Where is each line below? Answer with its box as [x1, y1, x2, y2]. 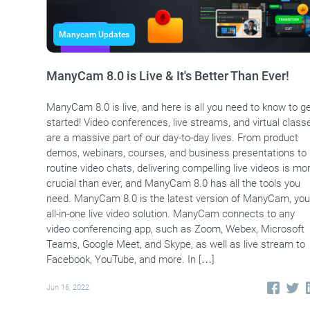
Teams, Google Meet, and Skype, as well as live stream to [46, 237, 305, 250]
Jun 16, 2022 [46, 283, 89, 293]
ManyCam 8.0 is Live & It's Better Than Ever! [46, 68, 289, 83]
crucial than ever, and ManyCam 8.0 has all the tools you [46, 176, 300, 190]
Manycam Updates [58, 29, 129, 39]
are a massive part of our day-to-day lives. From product [46, 131, 298, 144]
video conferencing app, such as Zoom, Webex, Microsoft [46, 222, 304, 235]
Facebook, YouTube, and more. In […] [46, 253, 215, 266]
